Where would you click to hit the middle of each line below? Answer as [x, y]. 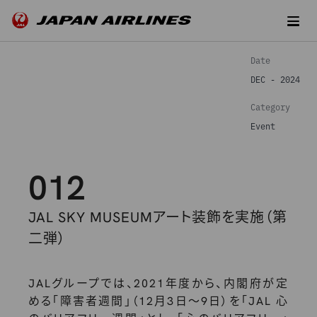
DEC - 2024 [275, 80]
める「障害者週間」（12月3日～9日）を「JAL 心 [158, 302]
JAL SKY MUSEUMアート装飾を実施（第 [158, 219]
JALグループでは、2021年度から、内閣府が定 [158, 285]
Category [270, 107]
